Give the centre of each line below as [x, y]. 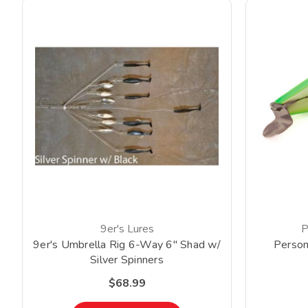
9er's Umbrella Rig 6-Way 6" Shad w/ [127, 245]
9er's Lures [127, 229]
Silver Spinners [127, 260]
